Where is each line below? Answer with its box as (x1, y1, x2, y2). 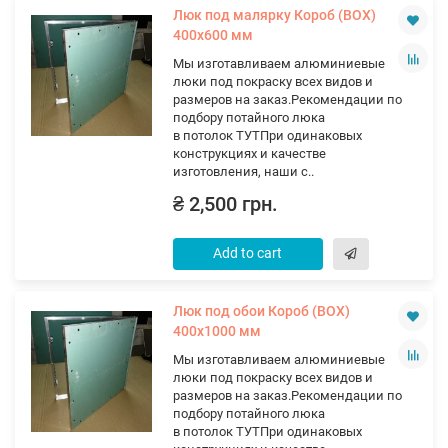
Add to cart (213, 245, 283, 261)
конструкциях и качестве (172, 146, 326, 161)
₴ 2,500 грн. (172, 193, 278, 216)
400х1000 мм (172, 323, 261, 339)
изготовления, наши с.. (172, 164, 314, 179)
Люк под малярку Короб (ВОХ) (172, 7, 376, 23)
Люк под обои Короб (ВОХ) (172, 303, 350, 319)
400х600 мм (172, 27, 253, 43)
